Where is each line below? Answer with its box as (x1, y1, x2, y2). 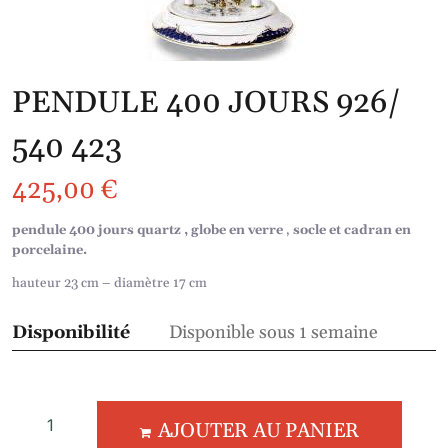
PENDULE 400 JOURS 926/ (12, 83, 401, 122)
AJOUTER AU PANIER (157, 417, 360, 444)
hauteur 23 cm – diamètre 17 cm (12, 274, 207, 291)
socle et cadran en (293, 221, 411, 238)
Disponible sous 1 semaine (169, 320, 378, 344)
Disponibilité (12, 320, 130, 344)
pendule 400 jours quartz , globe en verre (12, 221, 283, 238)
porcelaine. (12, 241, 87, 258)
